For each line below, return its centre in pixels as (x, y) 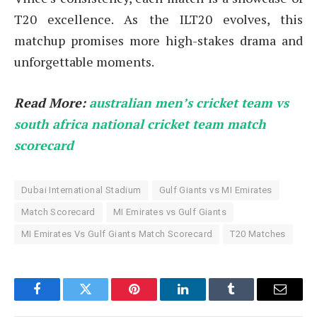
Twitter (103, 300)
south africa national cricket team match (140, 124)
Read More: (52, 103)
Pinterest (156, 300)
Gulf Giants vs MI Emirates (215, 190)
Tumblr (249, 300)
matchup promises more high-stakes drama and (158, 41)
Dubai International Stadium (81, 190)
